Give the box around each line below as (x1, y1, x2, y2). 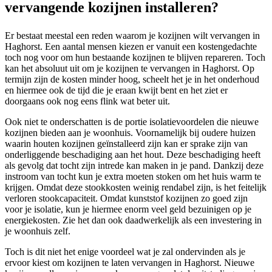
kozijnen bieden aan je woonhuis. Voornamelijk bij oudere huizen (5, 127, 256, 138)
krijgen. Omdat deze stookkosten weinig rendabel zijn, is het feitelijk (5, 182, 267, 193)
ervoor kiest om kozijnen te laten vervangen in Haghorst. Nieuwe (5, 257, 254, 268)
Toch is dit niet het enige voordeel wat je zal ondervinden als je (5, 246, 245, 257)
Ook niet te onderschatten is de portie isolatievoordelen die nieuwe (5, 117, 259, 127)
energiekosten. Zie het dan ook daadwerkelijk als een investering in (5, 215, 262, 226)
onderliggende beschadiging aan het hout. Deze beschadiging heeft (5, 149, 260, 160)
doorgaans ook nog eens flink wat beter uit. (5, 96, 170, 107)
